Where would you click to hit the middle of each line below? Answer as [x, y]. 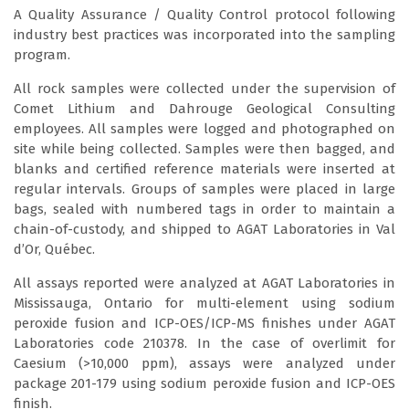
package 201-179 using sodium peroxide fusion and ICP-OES [204, 383]
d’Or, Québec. [54, 249]
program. [42, 54]
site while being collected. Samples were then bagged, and [204, 148]
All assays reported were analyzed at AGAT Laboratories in [204, 283]
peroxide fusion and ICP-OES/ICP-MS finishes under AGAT [204, 323]
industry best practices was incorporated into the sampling [204, 34]
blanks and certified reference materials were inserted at [204, 168]
